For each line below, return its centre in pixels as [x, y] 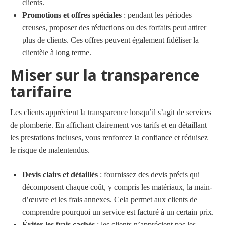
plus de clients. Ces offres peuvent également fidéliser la [110, 40]
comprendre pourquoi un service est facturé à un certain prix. [118, 212]
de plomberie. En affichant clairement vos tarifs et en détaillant [108, 125]
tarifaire [41, 91]
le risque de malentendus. [50, 150]
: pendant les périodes [157, 15]
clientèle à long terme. [57, 52]
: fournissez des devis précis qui [149, 174]
